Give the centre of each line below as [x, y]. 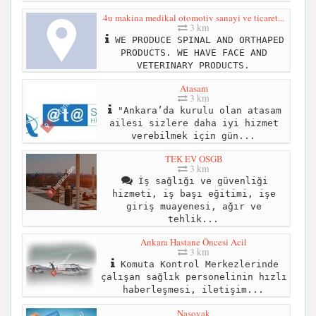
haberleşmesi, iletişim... [193, 290]
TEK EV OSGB [194, 159]
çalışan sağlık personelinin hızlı [194, 277]
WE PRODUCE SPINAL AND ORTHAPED [196, 39]
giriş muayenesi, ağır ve [194, 207]
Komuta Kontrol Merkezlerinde [196, 265]
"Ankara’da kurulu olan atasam [196, 111]
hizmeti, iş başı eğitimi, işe [194, 194]
